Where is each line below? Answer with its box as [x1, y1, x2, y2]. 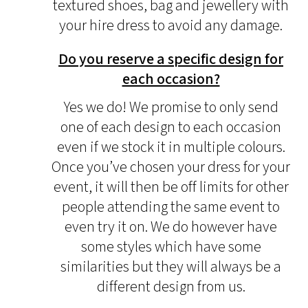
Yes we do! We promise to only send [63, 97, 278, 118]
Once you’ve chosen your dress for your [52, 157, 290, 177]
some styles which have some [80, 236, 261, 257]
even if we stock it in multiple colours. [56, 137, 285, 157]
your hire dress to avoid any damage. [59, 15, 283, 36]
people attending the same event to [62, 197, 280, 217]
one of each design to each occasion [60, 117, 281, 137]
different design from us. [96, 276, 245, 297]
